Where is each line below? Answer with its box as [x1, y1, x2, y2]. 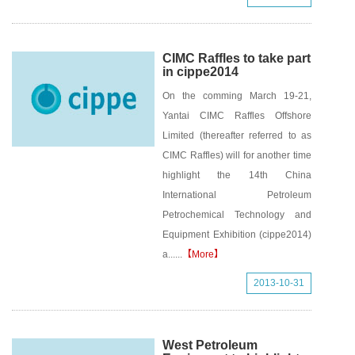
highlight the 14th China [162, 170, 311, 181]
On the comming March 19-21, [162, 90, 311, 101]
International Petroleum [162, 189, 311, 200]
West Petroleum [162, 338, 258, 352]
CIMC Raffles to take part [162, 52, 311, 65]
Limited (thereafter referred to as [162, 130, 311, 141]
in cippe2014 [162, 65, 239, 78]
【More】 [182, 249, 223, 260]
